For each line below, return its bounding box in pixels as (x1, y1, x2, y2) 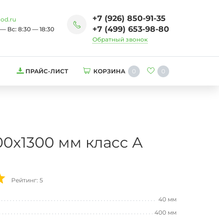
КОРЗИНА (93, 67, 125, 75)
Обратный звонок (92, 36, 148, 43)
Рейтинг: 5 (11, 176, 43, 184)
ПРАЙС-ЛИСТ (25, 67, 68, 75)
